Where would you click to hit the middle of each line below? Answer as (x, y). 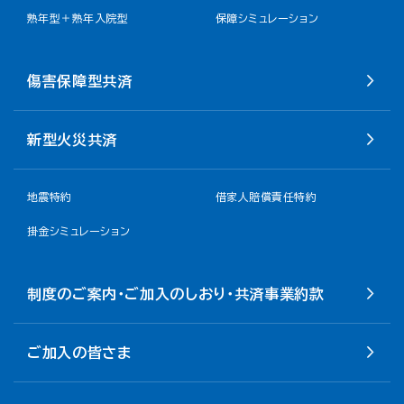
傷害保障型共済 (80, 81)
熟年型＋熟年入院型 (78, 18)
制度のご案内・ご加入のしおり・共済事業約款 (176, 294)
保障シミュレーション (267, 18)
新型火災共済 (72, 140)
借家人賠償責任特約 (266, 197)
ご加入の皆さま (79, 353)
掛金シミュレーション (79, 231)
